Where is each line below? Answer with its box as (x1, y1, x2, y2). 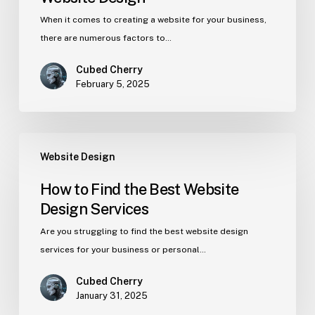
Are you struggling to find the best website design (39, 226, 248, 236)
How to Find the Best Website (39, 179, 239, 198)
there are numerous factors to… (39, 32, 172, 43)
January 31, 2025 (75, 290, 148, 301)
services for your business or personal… (39, 244, 206, 255)
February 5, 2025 (75, 78, 150, 89)
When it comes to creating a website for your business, (39, 14, 266, 25)
